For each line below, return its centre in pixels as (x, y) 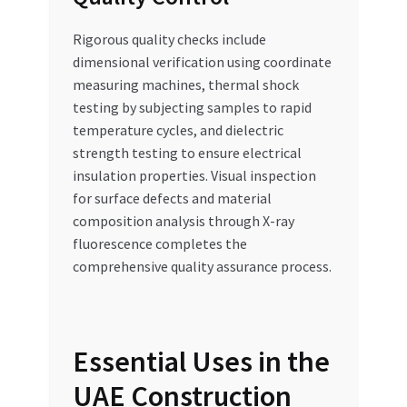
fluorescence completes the (159, 243)
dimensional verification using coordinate (202, 61)
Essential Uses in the (201, 361)
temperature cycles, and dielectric (178, 129)
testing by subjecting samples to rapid (192, 107)
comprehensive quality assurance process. (202, 266)
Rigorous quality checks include (169, 39)
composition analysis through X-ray (183, 220)
